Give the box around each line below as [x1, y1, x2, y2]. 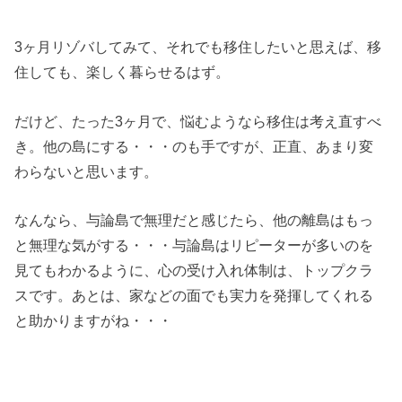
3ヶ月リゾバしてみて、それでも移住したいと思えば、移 [14, 39, 382, 56]
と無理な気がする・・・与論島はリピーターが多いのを [14, 237, 374, 254]
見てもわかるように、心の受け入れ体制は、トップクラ [14, 262, 374, 279]
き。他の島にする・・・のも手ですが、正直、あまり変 [14, 137, 374, 154]
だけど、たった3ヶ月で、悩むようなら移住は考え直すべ [14, 112, 382, 129]
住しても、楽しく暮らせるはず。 [14, 64, 231, 81]
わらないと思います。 [14, 162, 159, 179]
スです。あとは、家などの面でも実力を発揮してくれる [14, 287, 374, 304]
